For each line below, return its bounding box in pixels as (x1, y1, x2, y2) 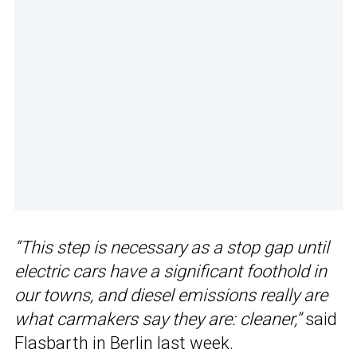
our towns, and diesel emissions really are (14, 285, 328, 306)
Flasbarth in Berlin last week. (14, 333, 233, 354)
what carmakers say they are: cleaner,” (14, 309, 301, 330)
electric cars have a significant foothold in (14, 261, 327, 282)
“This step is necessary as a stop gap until (14, 237, 329, 258)
